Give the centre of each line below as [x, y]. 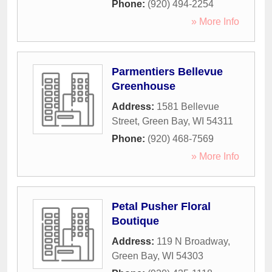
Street [124, 121]
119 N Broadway [192, 242]
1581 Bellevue [188, 107]
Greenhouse [144, 87]
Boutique [135, 221]
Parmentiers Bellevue [167, 72]
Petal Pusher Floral [161, 207]
